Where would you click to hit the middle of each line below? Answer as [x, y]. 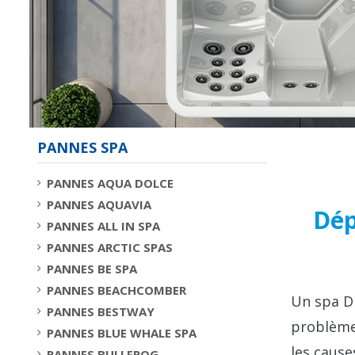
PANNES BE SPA [92, 268]
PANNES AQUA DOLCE [110, 183]
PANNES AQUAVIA [99, 204]
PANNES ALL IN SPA [103, 225]
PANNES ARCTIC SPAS [110, 247]
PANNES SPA [82, 147]
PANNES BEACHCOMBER [116, 290]
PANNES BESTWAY [101, 311]
